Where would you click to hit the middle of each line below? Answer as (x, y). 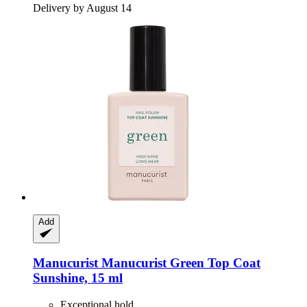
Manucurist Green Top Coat (179, 263)
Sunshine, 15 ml (78, 278)
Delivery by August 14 (82, 8)
